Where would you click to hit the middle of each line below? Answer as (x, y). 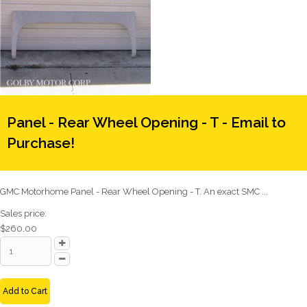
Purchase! (41, 143)
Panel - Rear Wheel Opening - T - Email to (146, 122)
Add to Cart (25, 291)
